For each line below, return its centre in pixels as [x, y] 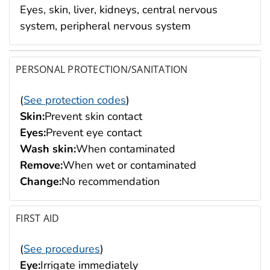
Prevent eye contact [94, 132]
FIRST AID [38, 218]
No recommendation [111, 181]
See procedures [62, 249]
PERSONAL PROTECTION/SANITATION [102, 69]
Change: [41, 181]
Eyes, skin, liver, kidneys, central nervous [119, 9]
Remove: [41, 165]
